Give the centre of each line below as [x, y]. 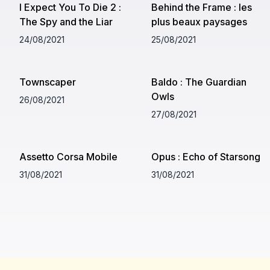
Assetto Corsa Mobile [68, 156]
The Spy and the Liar [66, 21]
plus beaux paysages [199, 21]
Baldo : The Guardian [199, 82]
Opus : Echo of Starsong [206, 156]
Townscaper [48, 82]
